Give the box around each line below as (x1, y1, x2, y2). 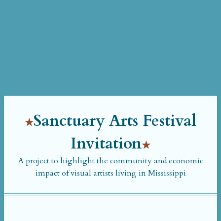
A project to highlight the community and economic (18, 155, 203, 166)
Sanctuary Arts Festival (34, 110, 196, 132)
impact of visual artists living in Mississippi (35, 168, 186, 179)
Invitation (71, 133, 142, 154)
